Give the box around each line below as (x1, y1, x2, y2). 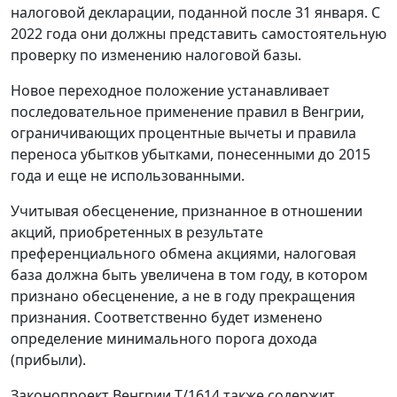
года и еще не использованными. (11, 166, 245, 186)
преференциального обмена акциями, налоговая (11, 244, 356, 264)
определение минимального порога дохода (11, 329, 317, 349)
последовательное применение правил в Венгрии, (11, 102, 364, 122)
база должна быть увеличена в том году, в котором (11, 265, 368, 285)
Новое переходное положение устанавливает (11, 81, 330, 101)
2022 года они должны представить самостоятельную (11, 24, 386, 44)
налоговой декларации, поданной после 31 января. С (11, 3, 380, 23)
